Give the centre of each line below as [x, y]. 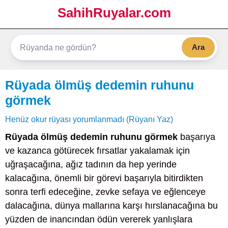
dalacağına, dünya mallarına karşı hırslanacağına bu [111, 206]
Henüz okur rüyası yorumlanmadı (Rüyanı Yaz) [89, 119]
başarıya [196, 137]
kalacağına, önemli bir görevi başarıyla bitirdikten [104, 178]
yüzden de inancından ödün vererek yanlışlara [99, 219]
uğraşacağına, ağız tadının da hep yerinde [91, 164]
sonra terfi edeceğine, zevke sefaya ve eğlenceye [105, 192]
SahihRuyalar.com [114, 13]
